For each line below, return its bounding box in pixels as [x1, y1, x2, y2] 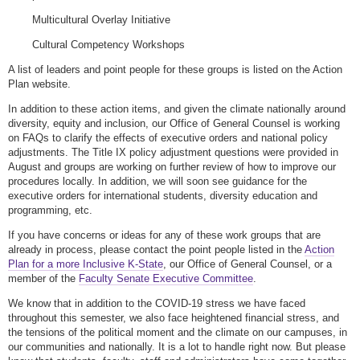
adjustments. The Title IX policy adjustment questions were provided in [8, 146, 338, 159]
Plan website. [8, 78, 74, 91]
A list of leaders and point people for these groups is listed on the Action [8, 63, 342, 76]
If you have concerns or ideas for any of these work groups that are [8, 229, 321, 242]
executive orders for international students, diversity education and [8, 190, 317, 202]
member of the [8, 272, 79, 285]
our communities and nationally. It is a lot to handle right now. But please [8, 341, 346, 354]
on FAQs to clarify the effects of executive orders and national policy [8, 132, 328, 145]
